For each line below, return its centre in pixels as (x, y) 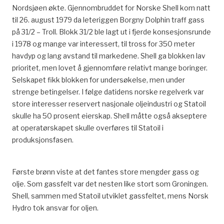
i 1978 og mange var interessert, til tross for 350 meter (103, 44)
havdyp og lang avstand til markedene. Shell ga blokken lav (109, 56)
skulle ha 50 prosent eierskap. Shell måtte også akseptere (109, 116)
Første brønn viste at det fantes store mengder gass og (105, 172)
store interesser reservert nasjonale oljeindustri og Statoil (109, 104)
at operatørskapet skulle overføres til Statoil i (88, 128)
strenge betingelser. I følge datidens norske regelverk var (108, 92)
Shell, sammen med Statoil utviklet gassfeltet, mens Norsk (110, 196)
